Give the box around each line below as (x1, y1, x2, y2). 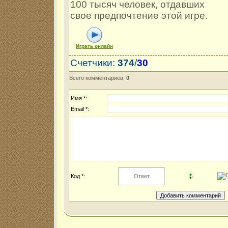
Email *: (71, 106, 89, 112)
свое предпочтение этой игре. (70, 10, 208, 21)
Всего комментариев (69, 75, 123, 81)
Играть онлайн (76, 43, 113, 49)
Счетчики (70, 58, 112, 69)
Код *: (71, 173, 85, 180)
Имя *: (71, 95, 87, 102)
